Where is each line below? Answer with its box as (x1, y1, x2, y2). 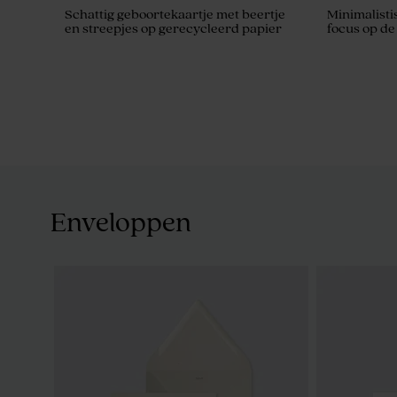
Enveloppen (51, 208, 191, 237)
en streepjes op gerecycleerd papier (65, 21, 282, 36)
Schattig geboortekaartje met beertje (65, 7, 285, 22)
